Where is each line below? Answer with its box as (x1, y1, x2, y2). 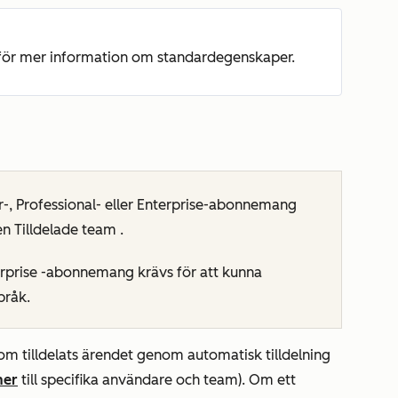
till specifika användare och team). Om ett (18, 371, 296, 389)
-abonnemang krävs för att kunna (37, 264, 262, 282)
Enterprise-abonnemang (137, 196, 297, 214)
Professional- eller (16, 196, 137, 214)
